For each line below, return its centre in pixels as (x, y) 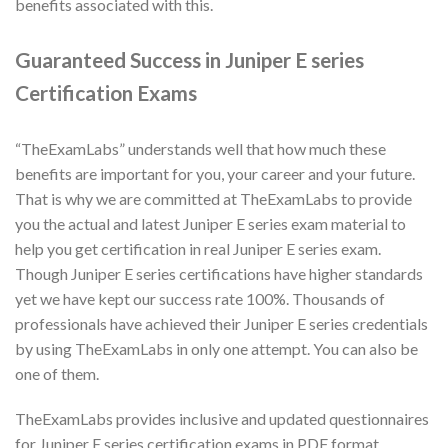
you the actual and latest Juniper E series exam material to (210, 223)
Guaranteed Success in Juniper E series (189, 59)
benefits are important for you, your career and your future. (215, 173)
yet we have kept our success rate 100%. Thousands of (200, 298)
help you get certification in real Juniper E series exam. (198, 248)
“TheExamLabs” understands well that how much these (200, 148)
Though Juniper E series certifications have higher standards (219, 273)
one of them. (57, 373)
